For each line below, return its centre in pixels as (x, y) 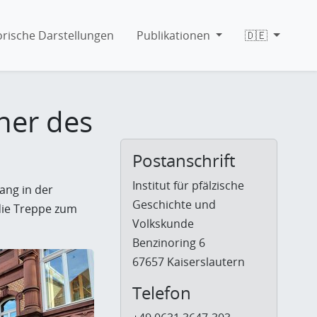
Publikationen (173, 35)
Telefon (162, 293)
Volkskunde (163, 224)
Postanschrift (184, 161)
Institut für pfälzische (189, 186)
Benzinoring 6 (169, 243)
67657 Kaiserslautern (189, 262)
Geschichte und (174, 205)
